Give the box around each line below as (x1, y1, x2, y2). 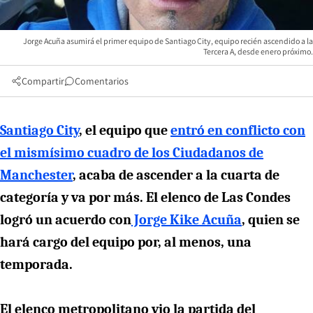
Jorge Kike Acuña (131, 211, 242, 228)
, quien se (242, 211, 300, 228)
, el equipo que (79, 122, 170, 138)
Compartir (22, 74, 64, 87)
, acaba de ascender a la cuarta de (73, 166, 279, 183)
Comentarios (75, 74, 129, 87)
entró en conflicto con (170, 122, 305, 138)
